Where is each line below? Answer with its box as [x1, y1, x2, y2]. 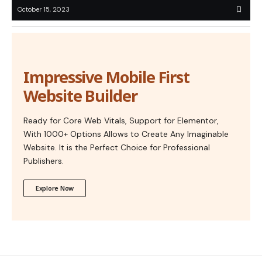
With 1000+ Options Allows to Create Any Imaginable [23, 129, 229, 140]
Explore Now [36, 184, 74, 193]
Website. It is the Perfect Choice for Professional [23, 142, 210, 153]
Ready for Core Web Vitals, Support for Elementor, [23, 115, 219, 126]
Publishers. [23, 156, 64, 167]
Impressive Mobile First [23, 66, 190, 88]
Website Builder [23, 85, 137, 107]
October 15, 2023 [18, 5, 70, 14]
